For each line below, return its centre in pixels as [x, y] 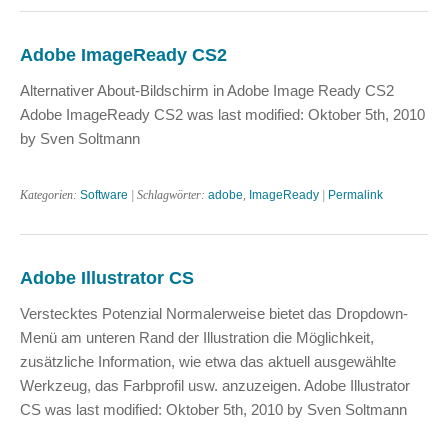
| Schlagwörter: [168, 195]
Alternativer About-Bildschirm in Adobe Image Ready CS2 [207, 90]
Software [104, 195]
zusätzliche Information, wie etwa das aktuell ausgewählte [208, 361]
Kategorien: [50, 195]
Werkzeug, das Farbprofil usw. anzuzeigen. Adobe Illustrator [215, 385]
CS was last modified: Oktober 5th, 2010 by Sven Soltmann [213, 409]
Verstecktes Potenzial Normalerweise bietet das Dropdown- [214, 313]
